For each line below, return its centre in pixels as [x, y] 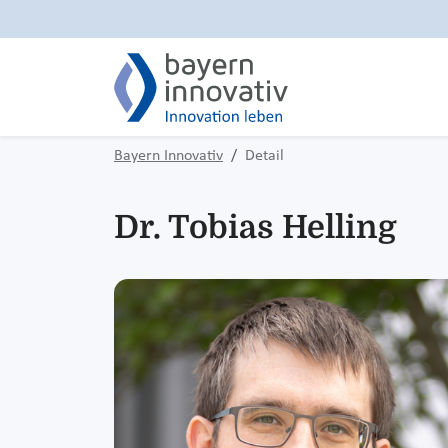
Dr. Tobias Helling [255, 227]
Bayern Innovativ [168, 156]
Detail [264, 156]
